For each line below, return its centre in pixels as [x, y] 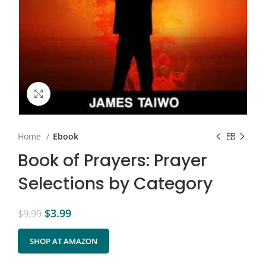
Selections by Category [115, 184]
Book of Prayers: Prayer [113, 161]
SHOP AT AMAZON [64, 241]
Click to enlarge [79, 94]
